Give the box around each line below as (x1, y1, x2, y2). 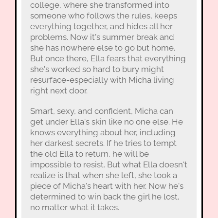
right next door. (30, 85, 88, 95)
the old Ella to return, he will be (30, 148, 149, 159)
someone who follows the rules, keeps (30, 10, 177, 20)
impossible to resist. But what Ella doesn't (30, 159, 187, 169)
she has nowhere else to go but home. (30, 42, 175, 53)
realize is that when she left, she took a (30, 170, 177, 180)
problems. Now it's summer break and (30, 32, 174, 42)
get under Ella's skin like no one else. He (30, 116, 183, 127)
